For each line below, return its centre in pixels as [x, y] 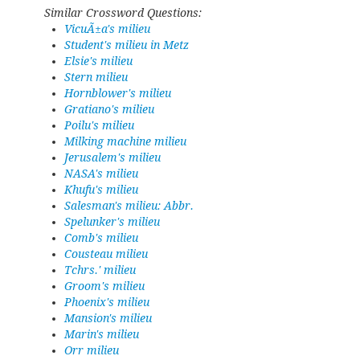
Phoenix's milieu [107, 302]
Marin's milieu [102, 334]
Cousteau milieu [106, 254]
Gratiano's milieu [109, 109]
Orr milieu [92, 350]
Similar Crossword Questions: [123, 13]
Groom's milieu [104, 286]
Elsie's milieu [98, 61]
